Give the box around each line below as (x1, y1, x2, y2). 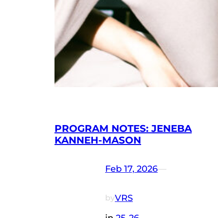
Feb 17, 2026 (105, 163, 158, 175)
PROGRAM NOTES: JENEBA (54, 122, 192, 134)
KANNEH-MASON (54, 134, 141, 146)
